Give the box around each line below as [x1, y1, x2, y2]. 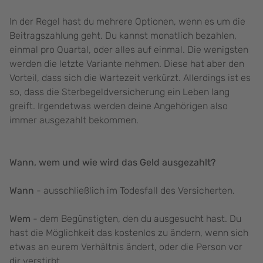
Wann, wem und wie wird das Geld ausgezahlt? [9, 157, 216, 168]
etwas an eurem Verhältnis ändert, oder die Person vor [9, 241, 242, 253]
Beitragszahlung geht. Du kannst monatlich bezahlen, [9, 30, 237, 42]
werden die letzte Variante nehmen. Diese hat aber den [9, 58, 244, 70]
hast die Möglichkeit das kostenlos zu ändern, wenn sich [9, 227, 248, 239]
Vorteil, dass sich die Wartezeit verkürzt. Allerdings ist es [9, 72, 251, 84]
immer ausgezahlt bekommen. [9, 114, 141, 126]
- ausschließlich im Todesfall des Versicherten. [36, 185, 237, 197]
